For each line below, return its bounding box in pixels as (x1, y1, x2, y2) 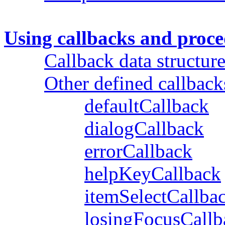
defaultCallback (84, 94, 209, 117)
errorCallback (84, 140, 192, 162)
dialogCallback (84, 117, 204, 139)
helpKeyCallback (84, 162, 221, 184)
